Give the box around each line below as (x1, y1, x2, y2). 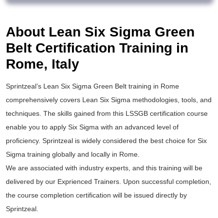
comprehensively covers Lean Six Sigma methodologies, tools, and (6, 96, 212, 104)
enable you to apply (6, 123, 68, 131)
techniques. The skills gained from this (6, 109, 126, 118)
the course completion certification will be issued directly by (6, 191, 187, 200)
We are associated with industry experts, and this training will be (6, 164, 202, 172)
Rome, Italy (6, 56, 79, 72)
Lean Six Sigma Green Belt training (43, 82, 151, 91)
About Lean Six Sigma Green (6, 24, 195, 40)
